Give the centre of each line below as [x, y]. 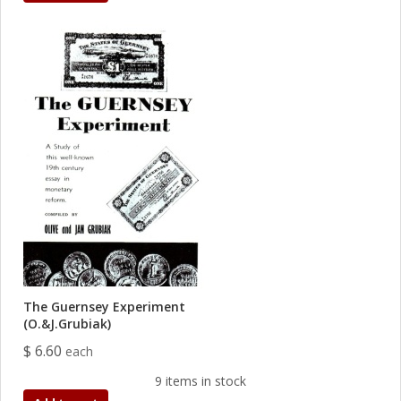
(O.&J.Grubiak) [67, 324]
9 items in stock [200, 381]
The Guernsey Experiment [104, 307]
